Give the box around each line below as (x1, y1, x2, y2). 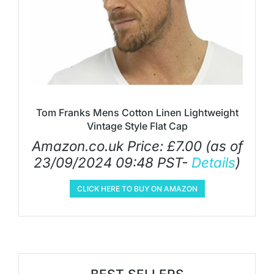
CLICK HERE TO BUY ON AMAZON (76, 184, 198, 193)
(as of (201, 138, 243, 154)
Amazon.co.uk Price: (31, 138, 167, 154)
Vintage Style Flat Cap (86, 120, 188, 132)
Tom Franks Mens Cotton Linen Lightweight (35, 106, 239, 119)
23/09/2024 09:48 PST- (34, 154, 191, 171)
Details (191, 154, 235, 171)
